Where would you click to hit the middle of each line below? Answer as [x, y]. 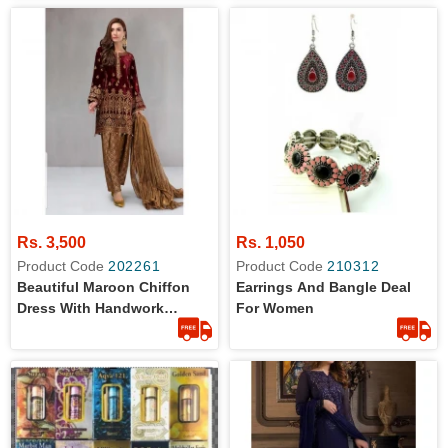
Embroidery [56, 329]
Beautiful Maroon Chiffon [103, 287]
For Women [275, 308]
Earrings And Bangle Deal [323, 287]
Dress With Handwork [90, 308]
